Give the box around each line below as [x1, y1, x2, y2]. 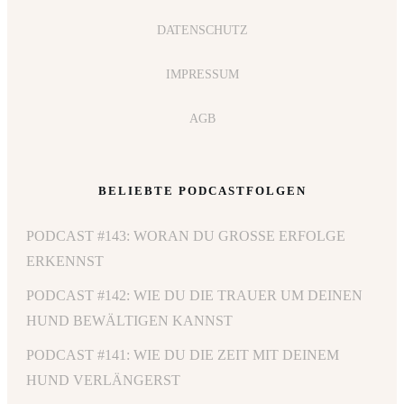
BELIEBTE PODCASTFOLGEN [97, 184, 307, 198]
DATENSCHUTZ [156, 23, 248, 38]
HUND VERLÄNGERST [26, 372, 180, 389]
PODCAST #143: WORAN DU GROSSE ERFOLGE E [26, 228, 345, 244]
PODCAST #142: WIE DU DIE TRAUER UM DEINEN [26, 288, 363, 304]
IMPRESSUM [165, 68, 239, 82]
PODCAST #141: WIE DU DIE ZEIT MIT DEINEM [26, 347, 339, 363]
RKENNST [26, 253, 95, 270]
